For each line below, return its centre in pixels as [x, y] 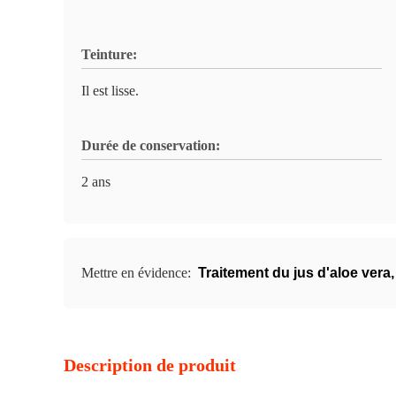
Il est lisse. [110, 91]
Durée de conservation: [151, 145]
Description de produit [150, 365]
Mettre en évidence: [138, 273]
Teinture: [109, 54]
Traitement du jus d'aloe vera [294, 273]
